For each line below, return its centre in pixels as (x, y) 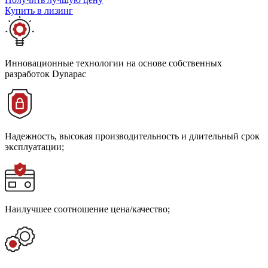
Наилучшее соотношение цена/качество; (87, 209)
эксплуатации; (34, 147)
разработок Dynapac (45, 74)
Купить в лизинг (39, 10)
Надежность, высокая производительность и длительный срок (132, 136)
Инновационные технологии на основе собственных (113, 63)
